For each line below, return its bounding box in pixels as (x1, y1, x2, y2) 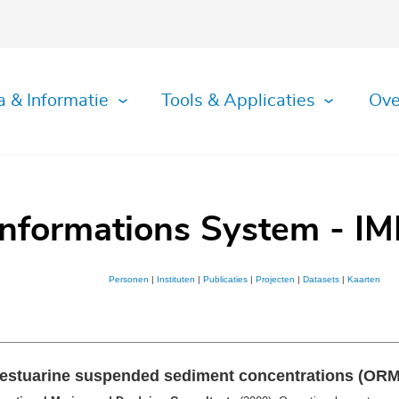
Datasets (302, 274, 339, 285)
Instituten (156, 274, 195, 285)
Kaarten (346, 274, 380, 285)
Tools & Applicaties (161, 92, 316, 110)
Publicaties (202, 274, 248, 285)
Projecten (255, 274, 295, 285)
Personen (108, 274, 149, 285)
